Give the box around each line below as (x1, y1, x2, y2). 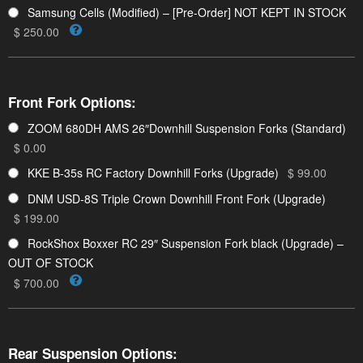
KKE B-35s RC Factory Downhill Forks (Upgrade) (28, 164, 279, 181)
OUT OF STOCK (8, 254, 93, 271)
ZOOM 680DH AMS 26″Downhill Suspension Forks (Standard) (28, 119, 346, 136)
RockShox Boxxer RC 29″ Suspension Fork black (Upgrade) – (28, 235, 344, 252)
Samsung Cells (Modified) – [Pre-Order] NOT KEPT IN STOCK (28, 4, 346, 21)
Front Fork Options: (8, 92, 136, 113)
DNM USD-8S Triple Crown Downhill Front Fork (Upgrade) (28, 190, 326, 207)
